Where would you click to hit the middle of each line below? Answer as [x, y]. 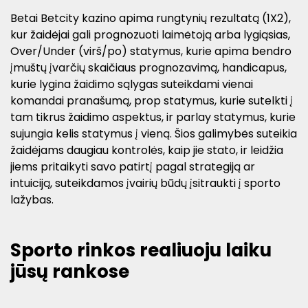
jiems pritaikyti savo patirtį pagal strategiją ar [133, 167]
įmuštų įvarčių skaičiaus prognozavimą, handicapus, [148, 68]
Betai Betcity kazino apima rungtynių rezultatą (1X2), [151, 19]
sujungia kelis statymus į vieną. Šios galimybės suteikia [154, 134]
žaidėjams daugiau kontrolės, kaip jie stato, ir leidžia [147, 151]
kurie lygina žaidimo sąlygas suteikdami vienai [132, 85]
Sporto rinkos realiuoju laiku [141, 251]
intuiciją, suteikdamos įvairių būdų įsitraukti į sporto [145, 184]
